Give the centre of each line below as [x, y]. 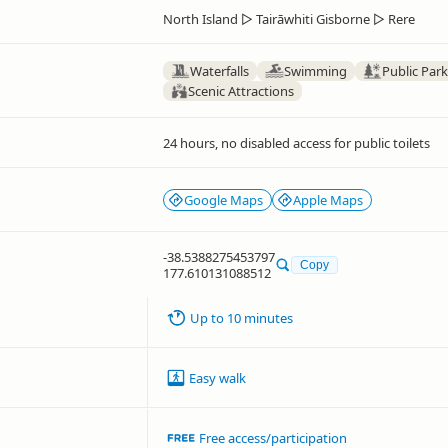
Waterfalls [219, 70]
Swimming [315, 70]
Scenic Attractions [241, 90]
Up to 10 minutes [242, 317]
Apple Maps [328, 199]
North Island [200, 18]
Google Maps [223, 199]
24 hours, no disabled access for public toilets [296, 142]
